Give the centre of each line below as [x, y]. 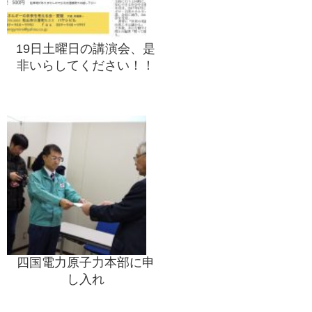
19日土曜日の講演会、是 [86, 48]
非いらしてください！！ [86, 65]
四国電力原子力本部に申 [86, 262]
